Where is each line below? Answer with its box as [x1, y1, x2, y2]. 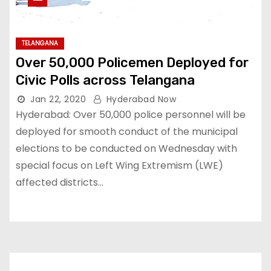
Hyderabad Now [103, 93, 176, 105]
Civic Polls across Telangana [16, 72, 195, 88]
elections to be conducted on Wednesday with [16, 142, 237, 155]
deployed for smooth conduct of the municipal [16, 125, 238, 139]
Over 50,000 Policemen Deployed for [16, 54, 249, 71]
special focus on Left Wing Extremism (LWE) [16, 158, 223, 172]
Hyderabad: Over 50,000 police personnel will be [16, 108, 246, 122]
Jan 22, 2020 [30, 93, 86, 105]
